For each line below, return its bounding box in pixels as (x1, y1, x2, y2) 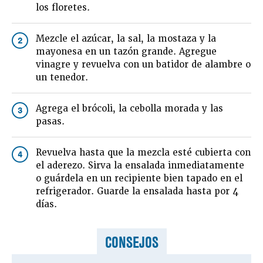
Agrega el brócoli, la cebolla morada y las (35, 103, 223, 115)
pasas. (35, 116, 65, 128)
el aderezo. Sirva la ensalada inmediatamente (35, 160, 244, 172)
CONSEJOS (104, 232, 159, 253)
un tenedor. (35, 72, 88, 84)
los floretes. (35, 2, 90, 14)
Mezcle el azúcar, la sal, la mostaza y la (35, 33, 216, 45)
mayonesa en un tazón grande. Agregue (35, 46, 217, 58)
